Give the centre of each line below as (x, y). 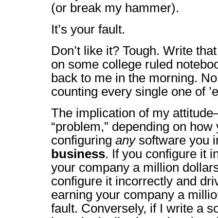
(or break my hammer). (115, 8)
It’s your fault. (88, 29)
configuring (83, 140)
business (78, 154)
